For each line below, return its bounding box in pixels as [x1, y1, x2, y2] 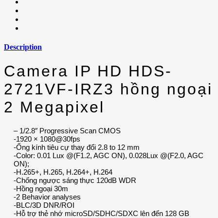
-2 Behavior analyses [14, 193, 81, 201]
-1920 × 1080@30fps [14, 135, 80, 144]
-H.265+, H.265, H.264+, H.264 [14, 168, 112, 177]
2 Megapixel [4, 98, 105, 116]
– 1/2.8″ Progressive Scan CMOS [14, 127, 121, 135]
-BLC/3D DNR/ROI [14, 201, 74, 210]
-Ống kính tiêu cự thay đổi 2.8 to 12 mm [14, 143, 140, 152]
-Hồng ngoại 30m [14, 184, 68, 193]
